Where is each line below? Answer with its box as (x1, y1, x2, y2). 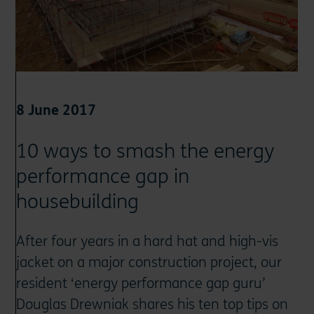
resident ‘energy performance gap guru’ (16, 275, 266, 292)
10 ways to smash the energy (16, 139, 275, 164)
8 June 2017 (16, 102, 97, 119)
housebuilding (16, 190, 139, 214)
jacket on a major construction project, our (16, 254, 282, 271)
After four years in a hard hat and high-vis (16, 233, 279, 250)
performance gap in (16, 165, 190, 189)
